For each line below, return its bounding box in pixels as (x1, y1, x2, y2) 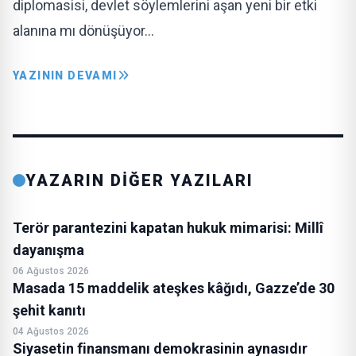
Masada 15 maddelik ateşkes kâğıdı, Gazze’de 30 (13, 280, 335, 296)
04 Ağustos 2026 (13, 326, 89, 337)
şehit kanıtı (13, 302, 86, 319)
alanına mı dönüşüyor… (13, 22, 154, 39)
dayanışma (13, 242, 84, 258)
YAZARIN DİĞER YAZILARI (25, 171, 253, 190)
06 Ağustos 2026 (13, 265, 89, 277)
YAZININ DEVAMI (13, 69, 118, 82)
